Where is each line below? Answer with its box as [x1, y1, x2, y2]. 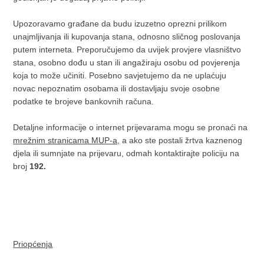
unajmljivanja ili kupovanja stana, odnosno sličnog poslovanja [13, 32, 241, 41]
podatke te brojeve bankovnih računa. [13, 97, 154, 106]
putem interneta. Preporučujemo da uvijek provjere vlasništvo [13, 45, 242, 54]
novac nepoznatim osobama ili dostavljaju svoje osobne [13, 84, 220, 93]
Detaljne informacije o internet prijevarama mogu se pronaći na [13, 123, 248, 132]
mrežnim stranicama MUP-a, [13, 136, 120, 145]
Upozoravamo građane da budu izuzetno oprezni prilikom [13, 19, 227, 28]
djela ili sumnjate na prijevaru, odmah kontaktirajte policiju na [13, 148, 240, 158]
